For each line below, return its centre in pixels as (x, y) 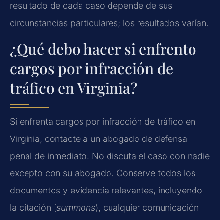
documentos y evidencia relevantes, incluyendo (106, 190)
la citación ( (33, 207)
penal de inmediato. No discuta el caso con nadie (110, 156)
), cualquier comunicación (147, 207)
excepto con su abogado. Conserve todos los (103, 173)
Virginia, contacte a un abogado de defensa (98, 138)
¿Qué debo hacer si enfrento (103, 48)
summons (76, 207)
